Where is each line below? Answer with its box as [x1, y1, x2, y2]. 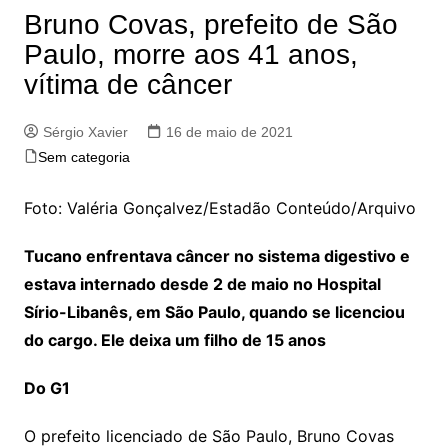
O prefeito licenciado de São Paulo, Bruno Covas [23, 425, 394, 446]
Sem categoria [37, 148, 130, 165]
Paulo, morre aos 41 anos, [23, 38, 358, 70]
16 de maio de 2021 [165, 123, 293, 140]
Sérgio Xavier [42, 123, 128, 140]
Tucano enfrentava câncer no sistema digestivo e [23, 245, 410, 266]
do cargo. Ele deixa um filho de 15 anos [23, 329, 326, 350]
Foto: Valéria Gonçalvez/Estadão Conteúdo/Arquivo [23, 197, 416, 218]
